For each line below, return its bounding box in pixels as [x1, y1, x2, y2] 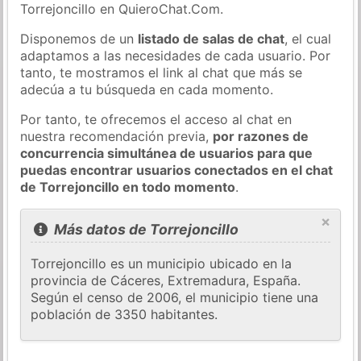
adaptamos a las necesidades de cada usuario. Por [20, 47, 331, 64]
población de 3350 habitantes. [31, 306, 218, 323]
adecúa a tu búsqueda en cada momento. [20, 81, 274, 98]
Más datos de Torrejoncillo [50, 221, 239, 239]
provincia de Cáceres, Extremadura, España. [31, 272, 301, 289]
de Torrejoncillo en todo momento [20, 178, 236, 195]
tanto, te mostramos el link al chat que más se [20, 64, 303, 81]
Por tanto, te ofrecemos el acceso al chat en [20, 110, 293, 127]
